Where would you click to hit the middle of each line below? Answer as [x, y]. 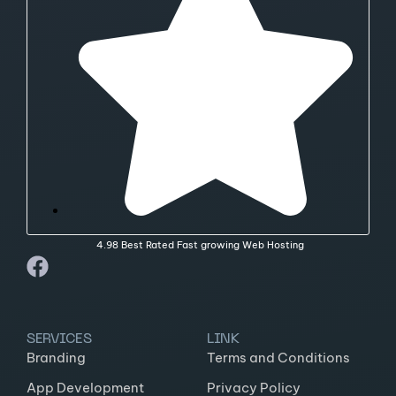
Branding [56, 358]
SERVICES [59, 340]
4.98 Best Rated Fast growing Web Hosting [201, 245]
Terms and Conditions [278, 358]
